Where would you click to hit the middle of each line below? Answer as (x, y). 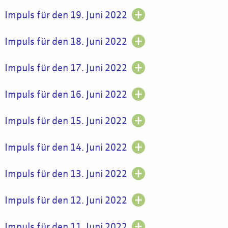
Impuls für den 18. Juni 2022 (66, 42)
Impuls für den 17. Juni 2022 (66, 68)
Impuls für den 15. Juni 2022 (66, 121)
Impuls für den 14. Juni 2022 (66, 148)
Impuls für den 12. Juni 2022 (66, 201)
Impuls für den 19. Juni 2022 (66, 15)
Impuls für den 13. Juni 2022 (66, 174)
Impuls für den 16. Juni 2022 (66, 95)
